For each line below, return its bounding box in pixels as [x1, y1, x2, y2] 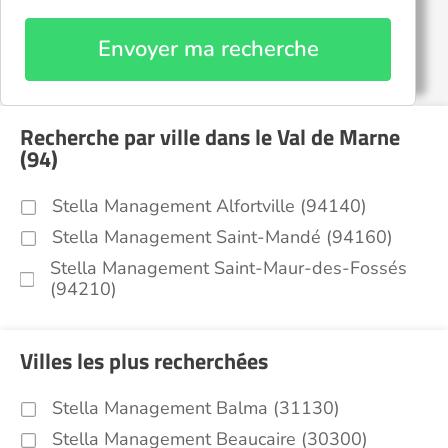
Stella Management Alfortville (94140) [52, 194, 367, 218]
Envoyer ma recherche [97, 34, 319, 64]
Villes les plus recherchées [20, 344, 268, 378]
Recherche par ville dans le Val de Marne [20, 120, 400, 154]
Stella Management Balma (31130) [52, 396, 340, 420]
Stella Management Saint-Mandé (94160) [52, 225, 393, 249]
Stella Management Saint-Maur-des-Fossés [50, 256, 408, 280]
